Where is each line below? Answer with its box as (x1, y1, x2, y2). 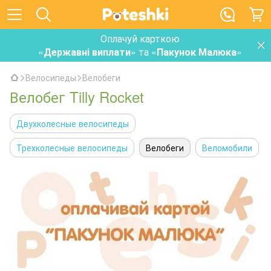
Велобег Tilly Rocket (10, 86, 144, 107)
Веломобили (202, 142, 252, 154)
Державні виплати (44, 45, 131, 59)
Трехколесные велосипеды (16, 142, 128, 154)
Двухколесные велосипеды (16, 117, 129, 129)
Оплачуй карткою (100, 31, 180, 45)
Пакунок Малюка (157, 45, 237, 59)
